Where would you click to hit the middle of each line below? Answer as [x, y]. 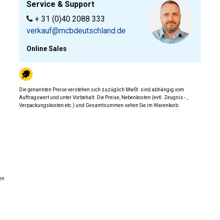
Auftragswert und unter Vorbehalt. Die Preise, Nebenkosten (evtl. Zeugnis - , [103, 97]
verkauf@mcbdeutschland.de [76, 30]
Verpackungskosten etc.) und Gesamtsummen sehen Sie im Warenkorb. [99, 105]
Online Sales [47, 48]
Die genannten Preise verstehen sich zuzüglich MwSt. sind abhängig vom [102, 89]
